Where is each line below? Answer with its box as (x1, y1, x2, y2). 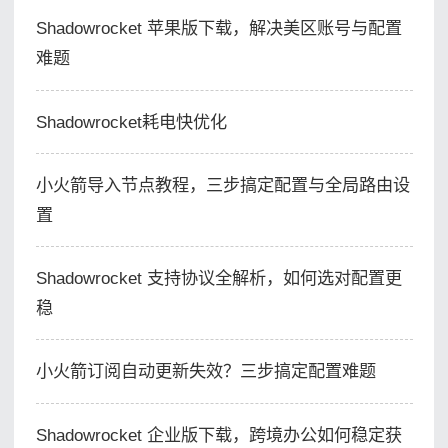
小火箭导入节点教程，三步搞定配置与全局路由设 (35, 174, 410, 195)
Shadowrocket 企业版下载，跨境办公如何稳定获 (35, 424, 402, 445)
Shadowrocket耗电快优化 (35, 111, 227, 132)
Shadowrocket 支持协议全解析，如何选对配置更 (35, 268, 402, 289)
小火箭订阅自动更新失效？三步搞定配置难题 (35, 361, 376, 382)
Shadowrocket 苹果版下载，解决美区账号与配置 (35, 18, 402, 39)
